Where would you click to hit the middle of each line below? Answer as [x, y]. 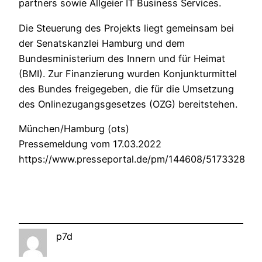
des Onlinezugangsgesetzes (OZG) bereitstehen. [128, 104]
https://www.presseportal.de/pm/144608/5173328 [132, 159]
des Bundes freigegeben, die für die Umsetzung [126, 89]
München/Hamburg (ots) [74, 129]
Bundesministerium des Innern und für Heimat [122, 58]
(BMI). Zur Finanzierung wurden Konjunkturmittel [128, 73]
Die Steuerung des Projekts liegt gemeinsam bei [126, 28]
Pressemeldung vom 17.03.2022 [90, 144]
